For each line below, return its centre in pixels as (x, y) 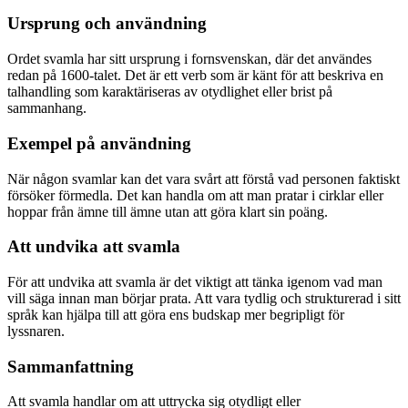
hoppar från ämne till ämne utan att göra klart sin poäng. (168, 211)
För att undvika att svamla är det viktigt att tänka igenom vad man (195, 281)
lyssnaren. (36, 331)
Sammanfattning (71, 366)
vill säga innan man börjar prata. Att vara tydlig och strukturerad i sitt (204, 298)
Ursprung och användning (107, 24)
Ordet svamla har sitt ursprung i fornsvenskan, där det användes (189, 59)
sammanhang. (47, 108)
